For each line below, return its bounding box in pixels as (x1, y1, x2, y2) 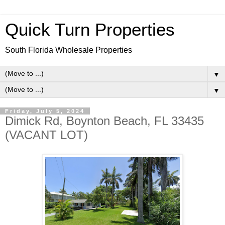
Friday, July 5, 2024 (5, 108, 85, 114)
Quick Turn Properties (5, 20, 175, 39)
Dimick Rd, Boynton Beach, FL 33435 (5, 114, 204, 128)
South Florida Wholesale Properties (5, 46, 132, 54)
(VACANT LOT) (5, 128, 88, 142)
